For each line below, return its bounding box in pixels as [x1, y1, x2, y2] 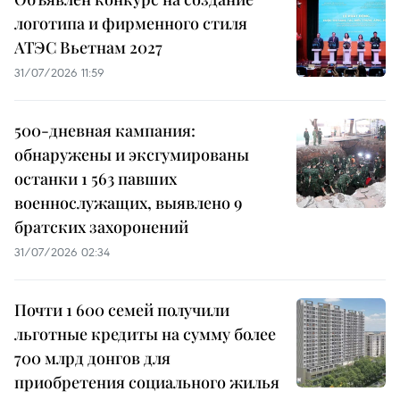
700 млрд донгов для [14, 347, 171, 370]
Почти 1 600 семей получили [14, 299, 229, 321]
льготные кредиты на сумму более [14, 323, 276, 346]
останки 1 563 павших [14, 168, 177, 190]
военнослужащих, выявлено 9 [14, 192, 242, 214]
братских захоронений [14, 216, 188, 238]
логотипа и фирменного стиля [14, 12, 247, 35]
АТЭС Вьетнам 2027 [14, 37, 162, 59]
